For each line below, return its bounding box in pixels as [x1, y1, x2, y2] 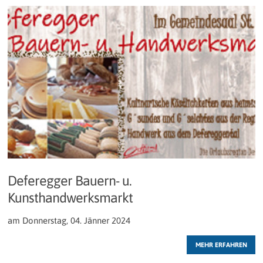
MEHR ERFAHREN [195, 241, 247, 249]
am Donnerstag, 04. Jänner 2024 [8, 215, 130, 226]
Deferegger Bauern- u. [8, 173, 131, 189]
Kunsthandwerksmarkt [8, 190, 133, 206]
